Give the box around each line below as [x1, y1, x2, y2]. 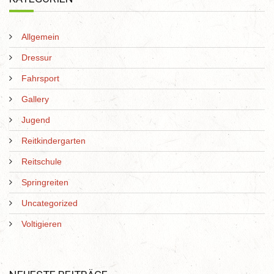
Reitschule [21, 157, 62, 167]
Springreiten [21, 177, 68, 188]
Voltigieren [21, 219, 62, 229]
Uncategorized [21, 198, 78, 209]
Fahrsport [21, 73, 59, 84]
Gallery [21, 94, 49, 105]
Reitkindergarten [21, 136, 86, 146]
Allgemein [21, 32, 59, 42]
